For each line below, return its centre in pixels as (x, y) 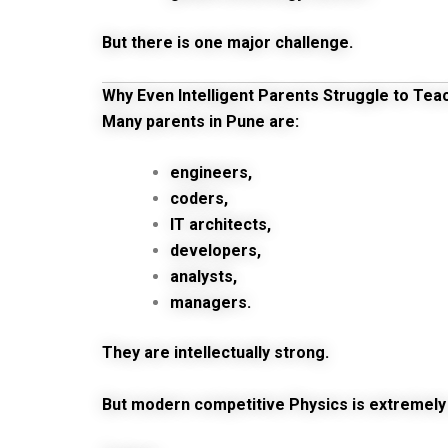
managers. (210, 303)
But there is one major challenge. (227, 43)
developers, (215, 251)
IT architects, (220, 225)
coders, (199, 199)
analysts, (203, 277)
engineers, (211, 173)
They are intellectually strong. (215, 353)
